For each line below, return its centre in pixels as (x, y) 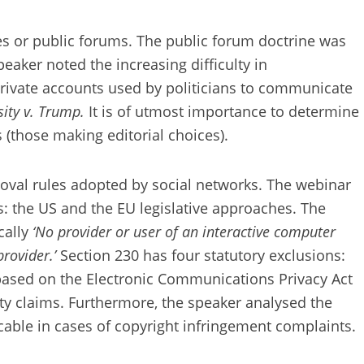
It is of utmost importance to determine (224, 112)
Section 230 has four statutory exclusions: (203, 255)
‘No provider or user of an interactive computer (184, 231)
